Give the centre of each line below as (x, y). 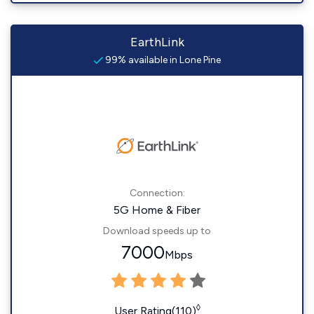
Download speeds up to (157, 231)
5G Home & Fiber (157, 210)
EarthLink (157, 42)
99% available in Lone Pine (162, 60)
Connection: (157, 193)
